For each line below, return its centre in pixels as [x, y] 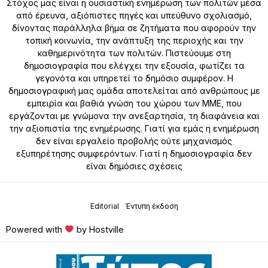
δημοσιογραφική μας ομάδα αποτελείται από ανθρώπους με [134, 91]
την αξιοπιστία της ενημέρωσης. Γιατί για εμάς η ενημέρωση [134, 128]
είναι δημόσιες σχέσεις [134, 166]
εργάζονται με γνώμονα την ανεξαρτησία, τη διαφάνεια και [134, 116]
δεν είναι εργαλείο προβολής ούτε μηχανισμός [134, 141]
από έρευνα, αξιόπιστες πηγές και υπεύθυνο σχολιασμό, [134, 15]
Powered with [35, 229]
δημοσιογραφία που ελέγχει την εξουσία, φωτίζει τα [134, 66]
